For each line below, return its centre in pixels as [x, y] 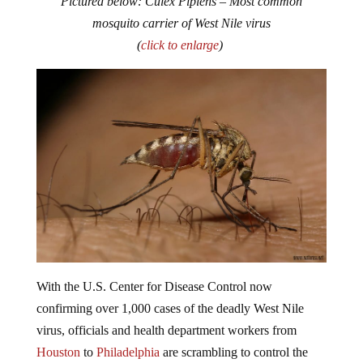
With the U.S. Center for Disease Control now [154, 273]
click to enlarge [179, 32]
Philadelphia [128, 339]
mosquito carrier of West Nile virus [181, 10]
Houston [58, 339]
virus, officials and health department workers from [166, 317]
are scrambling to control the [233, 339]
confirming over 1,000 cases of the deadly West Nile [170, 295]
